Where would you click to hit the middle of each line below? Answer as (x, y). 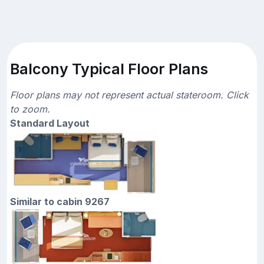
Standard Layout (50, 123)
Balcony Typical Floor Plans (109, 69)
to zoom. (30, 109)
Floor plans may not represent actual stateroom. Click (129, 95)
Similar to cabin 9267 (60, 201)
